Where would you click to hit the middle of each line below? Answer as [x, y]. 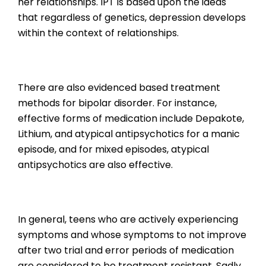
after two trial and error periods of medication [126, 251]
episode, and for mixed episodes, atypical [113, 150]
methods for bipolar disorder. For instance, [117, 103]
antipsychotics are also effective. [95, 165]
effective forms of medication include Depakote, [131, 119]
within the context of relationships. [98, 33]
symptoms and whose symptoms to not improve [132, 235]
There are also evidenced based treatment [119, 88]
